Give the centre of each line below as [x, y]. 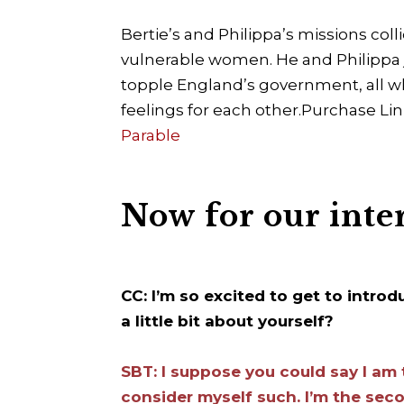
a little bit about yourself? [228, 321]
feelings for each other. [211, 110]
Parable [151, 136]
